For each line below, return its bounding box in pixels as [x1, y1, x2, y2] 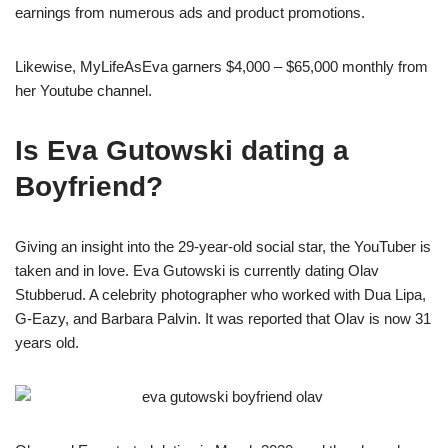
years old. [15, 334, 79, 352]
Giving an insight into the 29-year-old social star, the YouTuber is [15, 238, 431, 256]
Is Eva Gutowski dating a [15, 135, 349, 167]
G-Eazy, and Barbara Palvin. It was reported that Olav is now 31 [15, 310, 431, 328]
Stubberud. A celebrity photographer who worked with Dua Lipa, [15, 286, 426, 304]
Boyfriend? [15, 171, 163, 203]
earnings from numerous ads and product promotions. [15, 4, 365, 22]
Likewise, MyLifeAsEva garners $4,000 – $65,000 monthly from [15, 58, 428, 76]
